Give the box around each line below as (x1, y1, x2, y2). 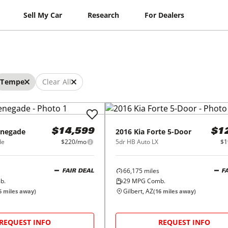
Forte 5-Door (146, 127, 191, 136)
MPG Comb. (130, 177, 165, 185)
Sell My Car (23, 10, 63, 20)
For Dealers (145, 10, 185, 20)
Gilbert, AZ (123, 187, 153, 195)
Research (88, 10, 120, 20)
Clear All (42, 77, 71, 87)
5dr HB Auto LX (115, 137, 158, 146)
